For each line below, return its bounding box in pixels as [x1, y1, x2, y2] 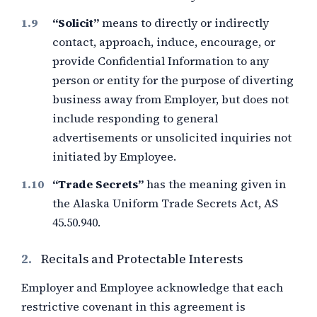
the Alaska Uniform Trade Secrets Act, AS [52, 195, 278, 211]
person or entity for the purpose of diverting [52, 72, 294, 88]
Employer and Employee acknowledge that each [21, 279, 283, 295]
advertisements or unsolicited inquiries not [52, 129, 292, 145]
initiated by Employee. [52, 149, 176, 164]
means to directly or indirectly [99, 15, 269, 30]
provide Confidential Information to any [52, 53, 269, 69]
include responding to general [52, 110, 218, 126]
